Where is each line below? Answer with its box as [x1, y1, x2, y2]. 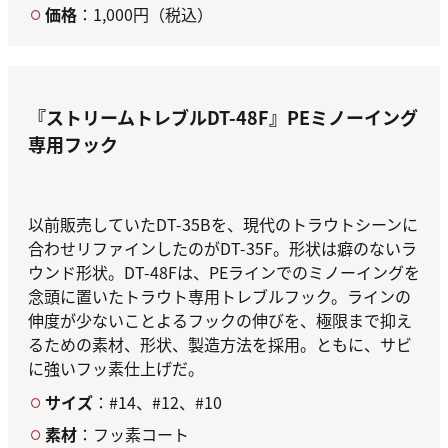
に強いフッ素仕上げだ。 [28, 355, 204, 380]
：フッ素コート [77, 421, 189, 446]
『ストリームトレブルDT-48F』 [28, 104, 287, 131]
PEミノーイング [287, 104, 418, 131]
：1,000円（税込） [77, 2, 213, 27]
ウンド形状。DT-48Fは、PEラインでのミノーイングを [28, 259, 420, 284]
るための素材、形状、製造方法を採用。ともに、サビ [28, 331, 412, 356]
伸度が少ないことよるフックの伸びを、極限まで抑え [28, 307, 412, 332]
